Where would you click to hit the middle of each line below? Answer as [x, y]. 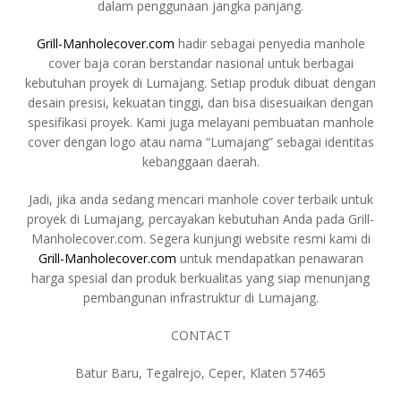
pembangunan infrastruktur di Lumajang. [200, 297]
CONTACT [200, 335]
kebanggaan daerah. [200, 161]
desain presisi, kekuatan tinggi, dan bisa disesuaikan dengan [200, 102]
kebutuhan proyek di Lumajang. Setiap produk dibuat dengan [200, 82]
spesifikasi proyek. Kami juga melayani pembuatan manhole [200, 122]
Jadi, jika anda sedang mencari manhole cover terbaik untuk [200, 199]
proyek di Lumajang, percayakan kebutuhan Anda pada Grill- [200, 218]
